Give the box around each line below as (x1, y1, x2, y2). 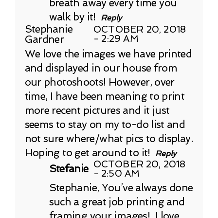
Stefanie (49, 163, 89, 175)
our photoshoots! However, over (24, 75, 175, 88)
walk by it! (49, 10, 96, 23)
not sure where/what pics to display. (24, 132, 193, 145)
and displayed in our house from (24, 61, 178, 74)
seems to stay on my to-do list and (24, 118, 185, 130)
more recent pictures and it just (24, 104, 170, 116)
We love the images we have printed (24, 47, 192, 60)
